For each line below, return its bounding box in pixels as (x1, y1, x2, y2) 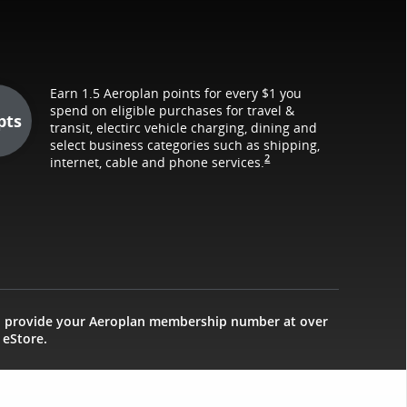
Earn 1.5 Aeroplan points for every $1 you (50, 84, 303, 102)
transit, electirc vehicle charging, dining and (50, 118, 318, 136)
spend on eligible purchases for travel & (50, 101, 295, 119)
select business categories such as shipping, (50, 135, 321, 154)
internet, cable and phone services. (50, 153, 265, 171)
